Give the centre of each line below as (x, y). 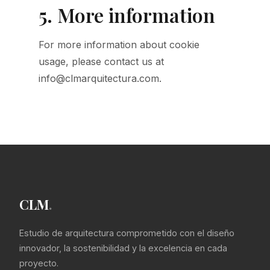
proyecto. (39, 263)
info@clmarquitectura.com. (100, 78)
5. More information (127, 15)
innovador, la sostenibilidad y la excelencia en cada (123, 248)
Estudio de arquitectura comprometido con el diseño (127, 233)
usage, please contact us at (101, 61)
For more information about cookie (119, 45)
